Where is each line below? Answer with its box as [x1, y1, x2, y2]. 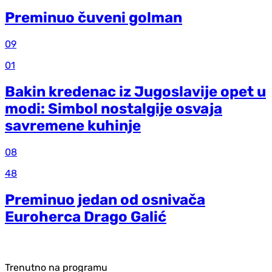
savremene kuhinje [5, 117, 141, 135]
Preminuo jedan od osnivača [5, 191, 205, 208]
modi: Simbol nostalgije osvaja [5, 100, 222, 118]
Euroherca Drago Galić [5, 208, 166, 225]
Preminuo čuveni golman [5, 9, 182, 27]
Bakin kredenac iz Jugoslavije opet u [5, 83, 266, 101]
